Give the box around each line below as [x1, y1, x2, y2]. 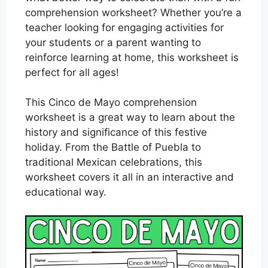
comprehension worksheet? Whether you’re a [25, 6, 242, 19]
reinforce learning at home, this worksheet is [25, 51, 239, 63]
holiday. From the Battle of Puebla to [25, 141, 201, 153]
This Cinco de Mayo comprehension [25, 96, 197, 108]
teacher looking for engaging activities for [25, 21, 224, 33]
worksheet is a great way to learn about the [25, 111, 235, 123]
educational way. [25, 186, 106, 198]
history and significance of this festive [25, 126, 207, 138]
